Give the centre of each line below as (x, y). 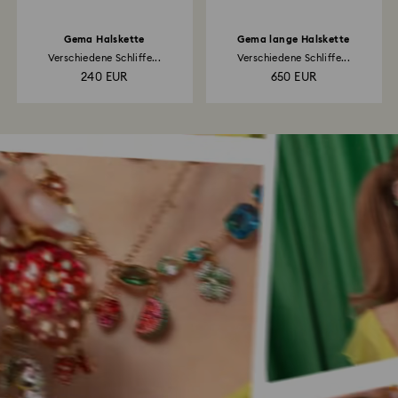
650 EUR (294, 78)
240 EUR (104, 78)
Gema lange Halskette (294, 40)
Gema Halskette (104, 40)
